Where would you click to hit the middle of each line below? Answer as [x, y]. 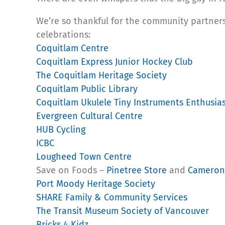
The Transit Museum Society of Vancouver [123, 211]
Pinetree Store [137, 170]
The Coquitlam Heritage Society [101, 75]
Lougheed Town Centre [84, 156]
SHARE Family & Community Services [112, 197]
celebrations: [63, 34]
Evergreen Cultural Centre [89, 116]
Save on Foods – [71, 170]
